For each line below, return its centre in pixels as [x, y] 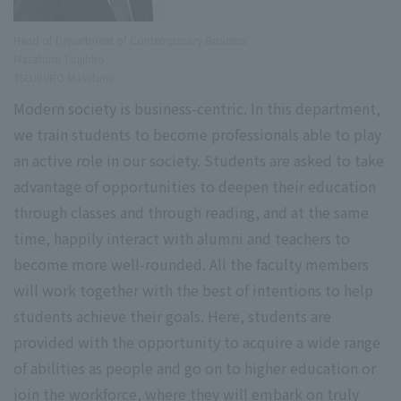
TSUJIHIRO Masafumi [64, 78]
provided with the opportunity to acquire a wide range [197, 342]
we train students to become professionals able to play [197, 135]
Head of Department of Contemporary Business [130, 40]
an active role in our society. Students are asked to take [199, 161]
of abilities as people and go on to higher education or [195, 368]
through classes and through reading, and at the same [191, 213]
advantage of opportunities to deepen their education [195, 187]
